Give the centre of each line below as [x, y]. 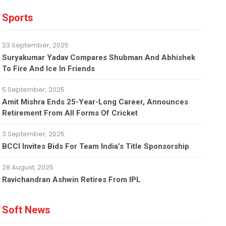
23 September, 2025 [36, 45]
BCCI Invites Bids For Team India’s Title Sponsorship [96, 147]
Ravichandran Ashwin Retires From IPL [72, 180]
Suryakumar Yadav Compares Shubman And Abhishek [99, 58]
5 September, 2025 [34, 90]
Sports [18, 18]
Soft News [26, 210]
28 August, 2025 [28, 167]
